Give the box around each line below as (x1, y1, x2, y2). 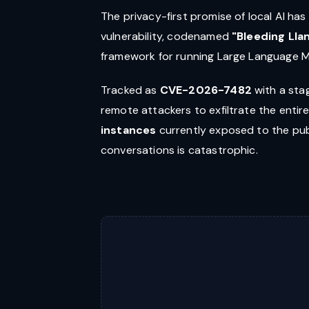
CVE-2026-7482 (159, 83, 252, 97)
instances (101, 123, 157, 137)
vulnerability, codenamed (101, 29, 232, 43)
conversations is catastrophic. (101, 143, 258, 157)
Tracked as (101, 83, 160, 97)
